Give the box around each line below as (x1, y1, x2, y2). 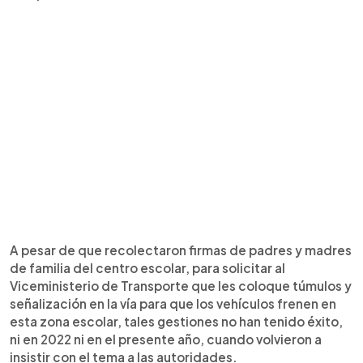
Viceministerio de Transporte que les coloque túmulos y (10, 278, 352, 293)
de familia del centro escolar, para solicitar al (10, 260, 285, 275)
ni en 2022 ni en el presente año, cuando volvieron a (10, 331, 322, 347)
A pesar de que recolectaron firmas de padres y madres (10, 242, 352, 258)
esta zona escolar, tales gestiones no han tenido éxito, (10, 314, 343, 329)
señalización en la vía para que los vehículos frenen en (10, 296, 336, 311)
